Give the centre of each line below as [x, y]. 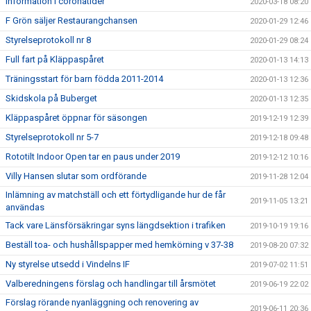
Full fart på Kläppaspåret [55, 59]
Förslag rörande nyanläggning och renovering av [102, 302]
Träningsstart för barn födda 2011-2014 [84, 79]
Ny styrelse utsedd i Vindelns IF [68, 264]
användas [25, 207]
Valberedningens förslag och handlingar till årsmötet [111, 284]
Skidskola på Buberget [51, 98]
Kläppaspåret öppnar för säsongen [76, 118]
